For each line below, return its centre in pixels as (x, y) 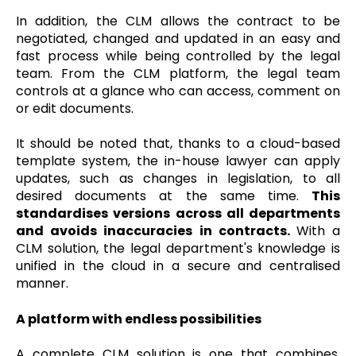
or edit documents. (75, 108)
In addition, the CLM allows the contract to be (178, 21)
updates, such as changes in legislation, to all (178, 179)
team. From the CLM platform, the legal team (178, 74)
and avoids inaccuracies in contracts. (156, 231)
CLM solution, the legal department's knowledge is (178, 249)
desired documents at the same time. (164, 196)
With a (318, 231)
